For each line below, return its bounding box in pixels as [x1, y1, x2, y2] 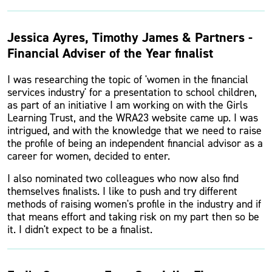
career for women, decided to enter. [7, 149, 170, 163]
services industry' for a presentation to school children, [7, 85, 257, 100]
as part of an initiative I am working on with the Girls [7, 98, 248, 112]
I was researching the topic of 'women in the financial [7, 72, 248, 87]
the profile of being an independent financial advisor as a [7, 136, 263, 151]
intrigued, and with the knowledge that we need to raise [7, 123, 262, 138]
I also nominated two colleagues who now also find [7, 171, 239, 186]
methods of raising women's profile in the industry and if [7, 197, 261, 211]
